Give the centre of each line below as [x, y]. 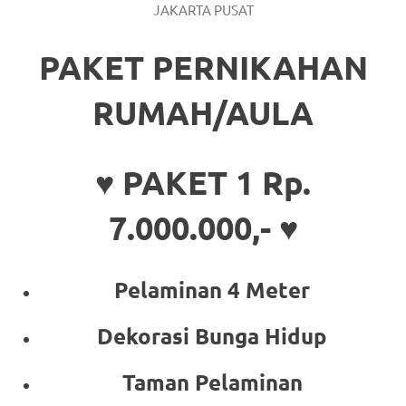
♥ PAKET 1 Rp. [203, 182]
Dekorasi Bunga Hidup [212, 335]
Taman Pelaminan [212, 382]
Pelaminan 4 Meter [212, 289]
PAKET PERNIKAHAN [203, 67]
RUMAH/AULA [203, 112]
